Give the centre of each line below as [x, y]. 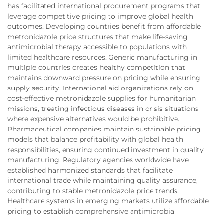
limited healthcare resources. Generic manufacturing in [102, 57]
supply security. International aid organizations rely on [100, 88]
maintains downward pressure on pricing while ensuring [104, 77]
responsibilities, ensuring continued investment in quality [106, 149]
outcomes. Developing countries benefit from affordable [104, 26]
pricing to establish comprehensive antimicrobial [92, 211]
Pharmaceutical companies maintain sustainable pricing [104, 129]
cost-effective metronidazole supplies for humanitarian [101, 98]
